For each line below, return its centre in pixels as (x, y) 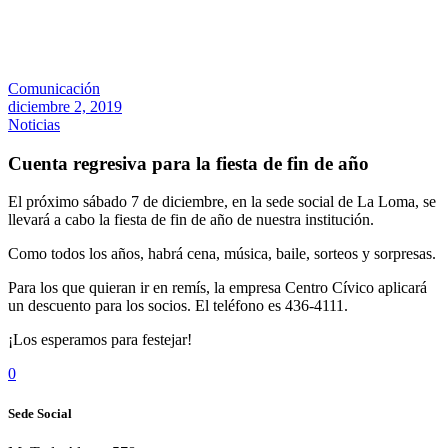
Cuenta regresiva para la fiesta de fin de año (188, 163)
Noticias (34, 124)
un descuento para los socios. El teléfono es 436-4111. (178, 306)
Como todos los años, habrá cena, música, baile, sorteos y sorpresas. (222, 254)
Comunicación (54, 88)
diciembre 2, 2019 (65, 106)
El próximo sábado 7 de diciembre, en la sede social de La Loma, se (222, 202)
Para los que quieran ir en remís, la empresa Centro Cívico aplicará (217, 288)
